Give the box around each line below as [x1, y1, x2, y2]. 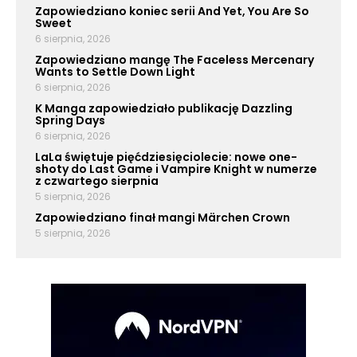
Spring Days [35, 112, 105, 129]
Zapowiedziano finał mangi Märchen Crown [35, 210, 290, 226]
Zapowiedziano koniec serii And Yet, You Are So [35, 3, 309, 20]
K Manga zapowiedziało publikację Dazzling [35, 100, 292, 117]
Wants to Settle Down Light [35, 64, 195, 80]
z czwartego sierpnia [35, 173, 159, 190]
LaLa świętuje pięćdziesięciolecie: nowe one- [35, 149, 297, 166]
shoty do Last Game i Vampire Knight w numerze [35, 161, 317, 178]
